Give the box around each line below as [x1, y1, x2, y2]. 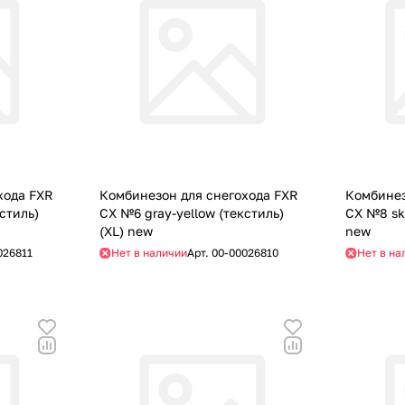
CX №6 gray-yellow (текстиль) [99, 205, 285, 221]
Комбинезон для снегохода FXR [99, 187, 299, 203]
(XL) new [99, 223, 154, 240]
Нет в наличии [111, 246, 188, 260]
